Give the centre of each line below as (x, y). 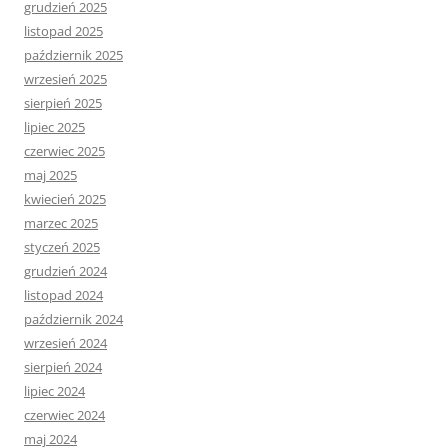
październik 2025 (73, 55)
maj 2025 (50, 175)
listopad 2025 (63, 31)
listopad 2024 (63, 295)
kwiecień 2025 (65, 199)
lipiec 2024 (54, 391)
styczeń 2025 (62, 247)
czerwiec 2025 (64, 151)
